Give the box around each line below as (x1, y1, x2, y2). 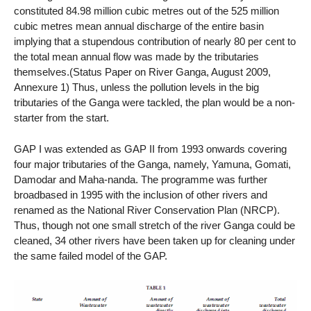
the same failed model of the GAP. (14, 250, 167, 262)
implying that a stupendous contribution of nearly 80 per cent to (14, 35, 296, 48)
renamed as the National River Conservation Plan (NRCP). (14, 204, 280, 217)
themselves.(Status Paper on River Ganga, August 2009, (14, 66, 271, 78)
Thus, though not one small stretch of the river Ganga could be (14, 219, 295, 232)
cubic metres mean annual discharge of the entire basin (14, 20, 264, 33)
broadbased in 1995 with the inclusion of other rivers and (14, 189, 267, 201)
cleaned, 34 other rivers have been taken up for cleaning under (14, 235, 295, 247)
